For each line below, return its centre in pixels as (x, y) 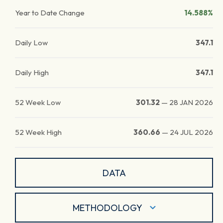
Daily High (32, 72)
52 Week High (38, 132)
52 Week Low (38, 102)
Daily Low (31, 43)
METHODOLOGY (107, 208)
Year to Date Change (50, 13)
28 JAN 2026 (191, 102)
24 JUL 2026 (191, 132)
